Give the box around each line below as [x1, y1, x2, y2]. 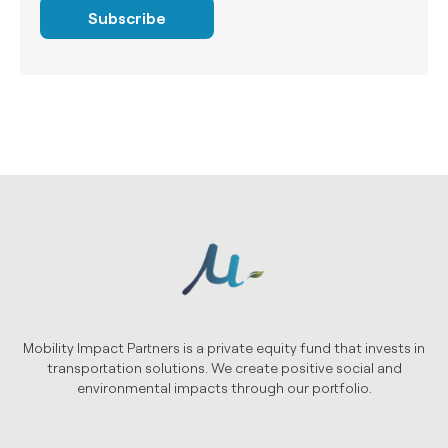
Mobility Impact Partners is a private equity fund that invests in [23, 338, 425, 356]
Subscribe [88, 7, 166, 27]
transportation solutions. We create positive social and [46, 358, 402, 376]
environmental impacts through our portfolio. [76, 378, 372, 396]
